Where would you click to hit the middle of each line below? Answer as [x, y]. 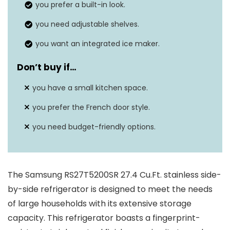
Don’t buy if [43, 67]
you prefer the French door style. [91, 107]
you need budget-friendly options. [94, 127]
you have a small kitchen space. [90, 88]
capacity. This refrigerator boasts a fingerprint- [104, 218]
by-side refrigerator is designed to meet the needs [110, 189]
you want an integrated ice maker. [98, 44]
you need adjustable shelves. [87, 24]
